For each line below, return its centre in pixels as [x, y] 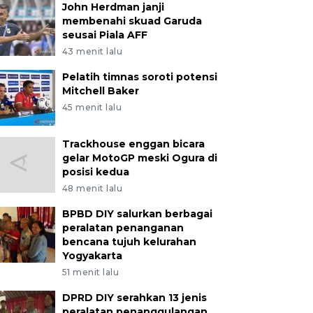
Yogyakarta [92, 256]
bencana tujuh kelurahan [129, 242]
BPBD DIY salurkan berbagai [137, 214]
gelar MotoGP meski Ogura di [139, 158]
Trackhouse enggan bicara [133, 144]
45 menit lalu [92, 107]
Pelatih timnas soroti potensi [139, 77]
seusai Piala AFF [104, 35]
